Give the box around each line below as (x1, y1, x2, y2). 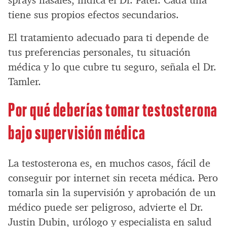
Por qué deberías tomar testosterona (8, 97, 218, 121)
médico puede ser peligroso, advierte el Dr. (8, 201, 203, 214)
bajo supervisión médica (8, 120, 146, 143)
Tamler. (8, 75, 41, 89)
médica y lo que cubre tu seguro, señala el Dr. (8, 60, 216, 74)
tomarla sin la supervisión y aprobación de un (8, 186, 216, 200)
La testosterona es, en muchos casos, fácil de (8, 157, 210, 170)
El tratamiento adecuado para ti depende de (8, 31, 209, 45)
